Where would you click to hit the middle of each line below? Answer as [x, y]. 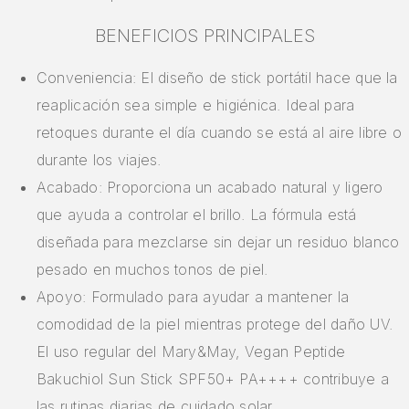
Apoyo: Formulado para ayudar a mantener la [193, 297]
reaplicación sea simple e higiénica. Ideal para [196, 105]
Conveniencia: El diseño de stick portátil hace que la [217, 78]
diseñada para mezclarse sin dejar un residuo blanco [218, 242]
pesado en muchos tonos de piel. [152, 270]
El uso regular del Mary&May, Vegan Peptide [191, 352]
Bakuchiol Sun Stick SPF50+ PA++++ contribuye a [213, 379]
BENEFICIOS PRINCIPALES [204, 36]
